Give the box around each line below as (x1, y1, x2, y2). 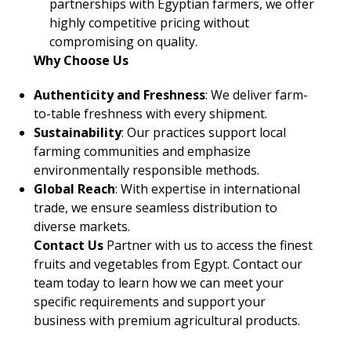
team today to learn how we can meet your (33, 274, 284, 291)
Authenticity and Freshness (33, 86, 205, 103)
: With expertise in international (114, 180, 300, 197)
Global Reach (33, 180, 115, 197)
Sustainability (33, 124, 121, 141)
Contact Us (33, 237, 103, 254)
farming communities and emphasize (33, 143, 251, 160)
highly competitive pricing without (49, 14, 249, 31)
